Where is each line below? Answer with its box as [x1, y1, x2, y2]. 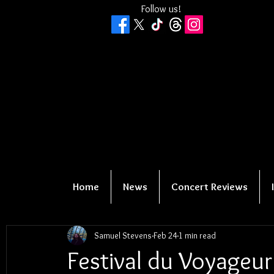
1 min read [179, 229, 216, 241]
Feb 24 [154, 229, 177, 241]
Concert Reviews [171, 180, 248, 193]
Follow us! [141, 3, 181, 15]
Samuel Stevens [94, 229, 152, 241]
